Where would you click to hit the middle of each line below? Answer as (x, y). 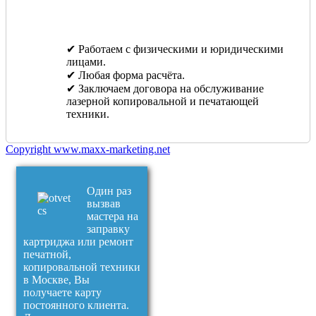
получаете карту (62, 292)
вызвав (104, 203)
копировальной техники (82, 267)
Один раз (109, 190)
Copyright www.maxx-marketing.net (88, 149)
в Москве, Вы (56, 279)
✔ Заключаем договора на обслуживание (165, 88)
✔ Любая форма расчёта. (126, 75)
